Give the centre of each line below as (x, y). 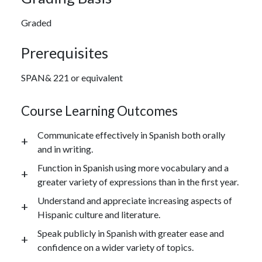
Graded (36, 22)
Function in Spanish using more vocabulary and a (133, 167)
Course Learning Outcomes (99, 111)
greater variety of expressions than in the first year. (138, 181)
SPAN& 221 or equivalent (72, 77)
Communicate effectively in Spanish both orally (131, 135)
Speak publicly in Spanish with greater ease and (131, 233)
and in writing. (65, 149)
